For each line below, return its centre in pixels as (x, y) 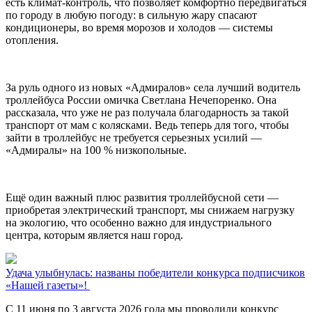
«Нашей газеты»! (48, 285)
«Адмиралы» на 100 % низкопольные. (96, 150)
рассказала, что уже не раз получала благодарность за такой (147, 112)
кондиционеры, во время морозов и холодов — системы (139, 27)
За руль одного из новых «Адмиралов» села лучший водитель (153, 87)
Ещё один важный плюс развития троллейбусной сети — (142, 197)
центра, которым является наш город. (94, 235)
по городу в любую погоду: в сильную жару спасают (131, 15)
